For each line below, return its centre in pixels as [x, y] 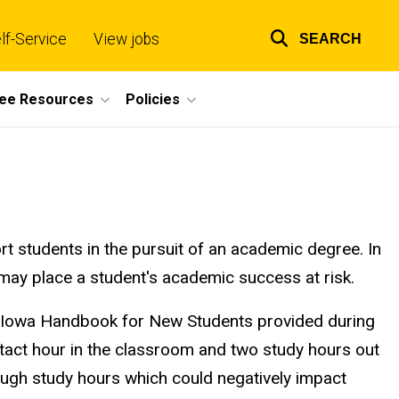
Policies [153, 99]
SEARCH [330, 38]
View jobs [126, 39]
